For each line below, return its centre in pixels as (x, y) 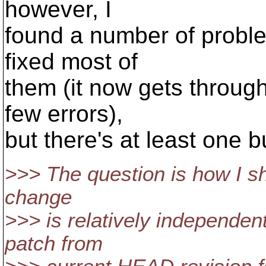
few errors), (64, 114)
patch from (54, 243)
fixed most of (71, 61)
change (38, 197)
